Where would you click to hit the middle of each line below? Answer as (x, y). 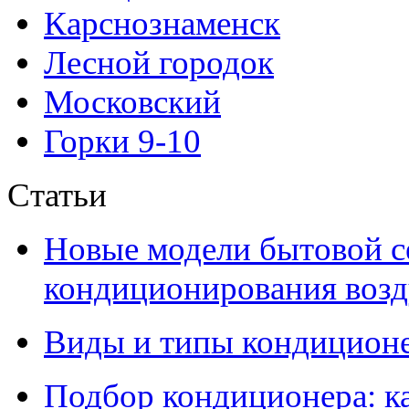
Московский (132, 102)
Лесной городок (159, 63)
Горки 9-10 (122, 142)
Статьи (57, 195)
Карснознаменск (162, 24)
